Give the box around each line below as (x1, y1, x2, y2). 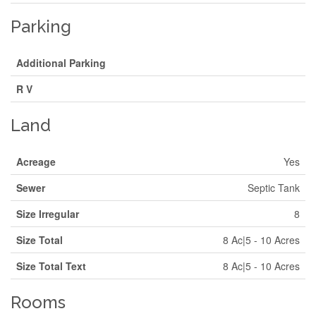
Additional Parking (16, 56, 106, 70)
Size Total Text (16, 259, 86, 273)
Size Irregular (16, 207, 79, 221)
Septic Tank (248, 181, 300, 195)
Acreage (16, 154, 56, 169)
